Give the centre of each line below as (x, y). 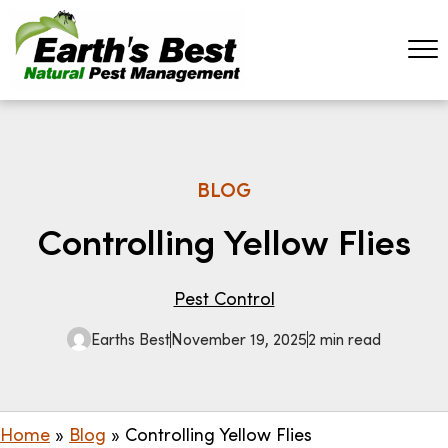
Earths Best (130, 338)
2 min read (344, 338)
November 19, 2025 (239, 338)
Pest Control (224, 298)
